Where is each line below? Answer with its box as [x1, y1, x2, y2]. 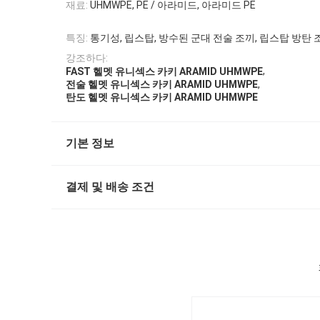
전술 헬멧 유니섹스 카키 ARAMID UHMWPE [66, 79, 258, 91]
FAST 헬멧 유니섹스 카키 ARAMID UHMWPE [66, 65, 263, 77]
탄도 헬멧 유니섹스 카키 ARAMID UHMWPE [66, 91, 258, 104]
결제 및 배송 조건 [66, 180, 154, 194]
